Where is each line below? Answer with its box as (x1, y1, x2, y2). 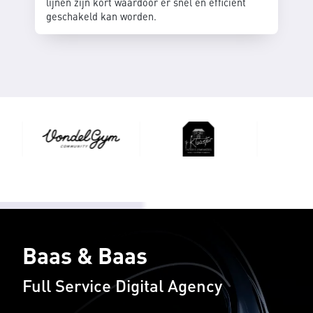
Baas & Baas (22, 240, 147, 270)
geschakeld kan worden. (46, 9, 156, 22)
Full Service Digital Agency (22, 274, 222, 296)
